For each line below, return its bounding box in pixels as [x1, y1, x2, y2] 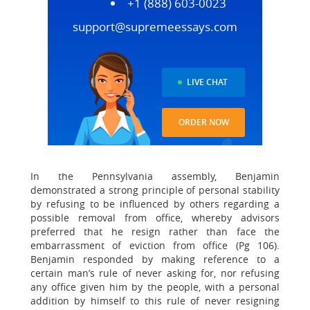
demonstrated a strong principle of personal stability [30, 183, 280, 197]
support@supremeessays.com [73, 18, 237, 35]
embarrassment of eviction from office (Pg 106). [30, 238, 280, 252]
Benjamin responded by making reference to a [30, 252, 280, 266]
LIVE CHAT [187, 75, 228, 88]
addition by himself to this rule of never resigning [30, 293, 280, 307]
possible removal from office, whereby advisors [30, 210, 280, 224]
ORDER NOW [178, 116, 229, 128]
